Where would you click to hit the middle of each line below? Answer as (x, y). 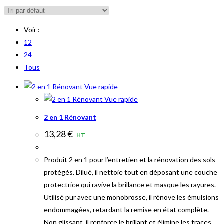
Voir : (32, 29)
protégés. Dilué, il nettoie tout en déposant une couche (131, 172)
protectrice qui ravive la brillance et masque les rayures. (130, 185)
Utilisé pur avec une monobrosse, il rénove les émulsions (131, 197)
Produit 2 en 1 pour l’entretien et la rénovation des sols (130, 160)
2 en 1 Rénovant (70, 117)
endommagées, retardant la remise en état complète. (126, 210)
